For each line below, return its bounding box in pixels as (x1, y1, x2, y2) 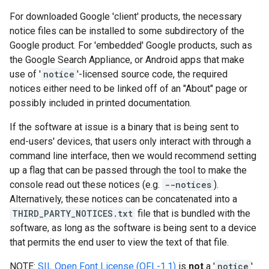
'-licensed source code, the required (77, 68, 228, 80)
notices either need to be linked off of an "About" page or (10, 83, 247, 94)
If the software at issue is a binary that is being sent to (10, 121, 239, 133)
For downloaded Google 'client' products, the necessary (10, 11, 242, 22)
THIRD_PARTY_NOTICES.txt (12, 208, 133, 219)
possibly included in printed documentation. (10, 97, 192, 109)
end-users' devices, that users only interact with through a (10, 136, 251, 147)
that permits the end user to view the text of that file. (10, 237, 229, 248)
